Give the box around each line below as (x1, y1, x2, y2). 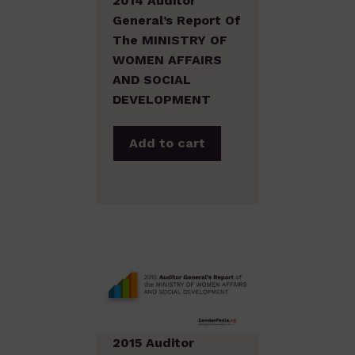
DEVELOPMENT (113, 91, 211, 107)
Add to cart (129, 135, 205, 151)
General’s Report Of (113, 12, 241, 28)
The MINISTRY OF (113, 32, 227, 48)
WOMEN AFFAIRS (113, 52, 222, 67)
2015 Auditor (113, 335, 194, 351)
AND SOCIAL (113, 71, 191, 87)
